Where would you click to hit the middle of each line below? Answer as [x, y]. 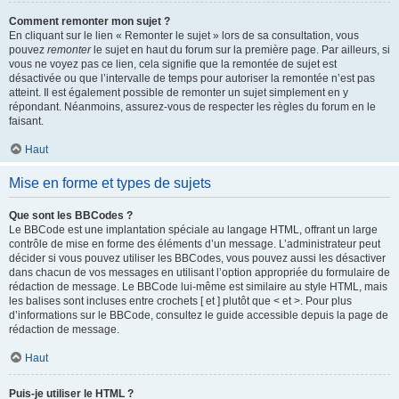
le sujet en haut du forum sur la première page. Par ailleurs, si [240, 50]
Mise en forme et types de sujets [110, 183]
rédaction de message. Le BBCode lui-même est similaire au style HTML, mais [198, 287]
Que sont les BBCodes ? [71, 216]
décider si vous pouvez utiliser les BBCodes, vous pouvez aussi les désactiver [197, 258]
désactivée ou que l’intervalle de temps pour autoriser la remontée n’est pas [192, 78]
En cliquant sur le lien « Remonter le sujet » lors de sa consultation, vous [184, 36]
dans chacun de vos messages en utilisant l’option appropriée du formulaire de [199, 273]
